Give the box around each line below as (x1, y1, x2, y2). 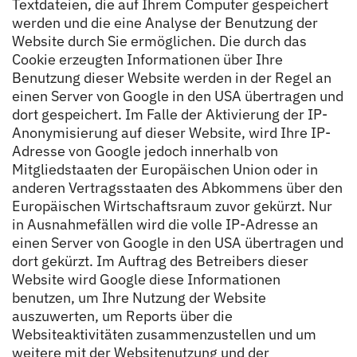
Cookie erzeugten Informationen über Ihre (12, 49, 283, 69)
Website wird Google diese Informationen (12, 269, 280, 288)
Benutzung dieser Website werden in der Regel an (12, 68, 331, 87)
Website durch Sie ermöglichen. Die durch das (12, 31, 307, 50)
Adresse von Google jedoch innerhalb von (12, 141, 278, 160)
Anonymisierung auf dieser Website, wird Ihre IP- (12, 123, 331, 142)
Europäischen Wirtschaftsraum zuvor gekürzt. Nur (12, 196, 332, 215)
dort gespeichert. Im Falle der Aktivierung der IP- (12, 104, 328, 124)
